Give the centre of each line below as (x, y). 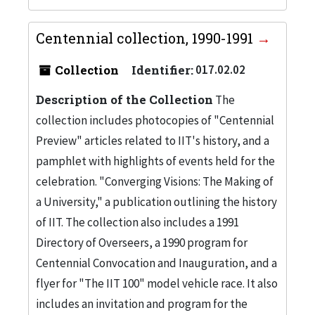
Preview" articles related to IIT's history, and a (153, 140)
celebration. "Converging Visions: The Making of (155, 181)
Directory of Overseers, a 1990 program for (142, 242)
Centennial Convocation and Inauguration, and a (156, 263)
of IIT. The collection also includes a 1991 (137, 222)
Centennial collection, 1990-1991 (146, 38)
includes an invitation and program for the (142, 303)
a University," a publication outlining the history (156, 201)
